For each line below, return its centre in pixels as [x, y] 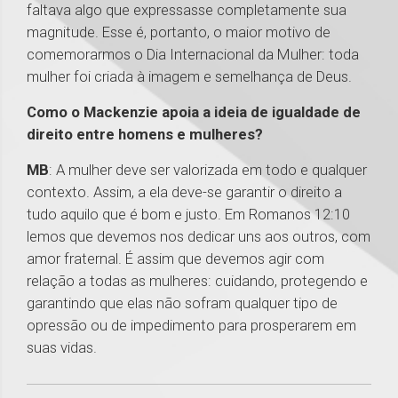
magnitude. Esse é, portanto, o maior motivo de [179, 32]
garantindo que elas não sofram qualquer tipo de [182, 303]
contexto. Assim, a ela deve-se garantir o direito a [184, 192]
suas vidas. [64, 348]
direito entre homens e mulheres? [147, 135]
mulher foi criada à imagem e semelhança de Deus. [195, 77]
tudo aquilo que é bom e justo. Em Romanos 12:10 [188, 215]
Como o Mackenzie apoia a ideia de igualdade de [194, 112]
